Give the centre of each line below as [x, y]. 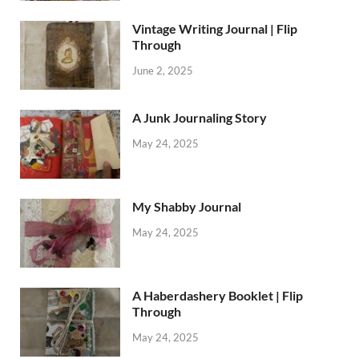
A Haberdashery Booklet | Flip [218, 296]
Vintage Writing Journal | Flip [215, 28]
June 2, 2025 [163, 70]
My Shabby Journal [187, 206]
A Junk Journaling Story [200, 117]
